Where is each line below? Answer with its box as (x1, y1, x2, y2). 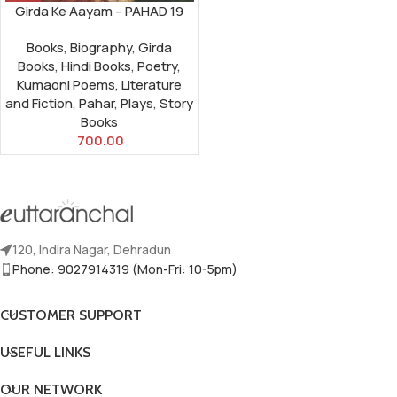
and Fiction (5, 94, 74, 113)
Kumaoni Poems (17, 75, 116, 95)
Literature (121, 75, 183, 95)
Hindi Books (61, 57, 132, 76)
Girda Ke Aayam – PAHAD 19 (15, 2, 184, 21)
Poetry (137, 57, 178, 76)
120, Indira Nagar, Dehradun (12, 241, 171, 259)
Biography (70, 38, 133, 58)
